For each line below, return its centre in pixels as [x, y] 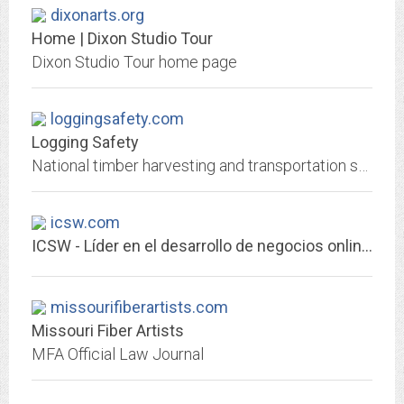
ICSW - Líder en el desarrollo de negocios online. [367, 246]
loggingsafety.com [117, 119]
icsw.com [85, 222]
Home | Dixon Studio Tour [122, 38]
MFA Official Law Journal [118, 354]
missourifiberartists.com [139, 307]
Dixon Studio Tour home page [134, 62]
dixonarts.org [97, 15]
